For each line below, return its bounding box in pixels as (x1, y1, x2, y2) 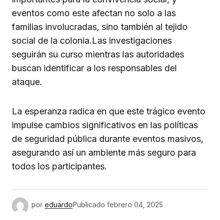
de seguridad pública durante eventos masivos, (12, 134, 203, 144)
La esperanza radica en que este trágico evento (12, 106, 205, 117)
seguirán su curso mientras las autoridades (12, 49, 184, 60)
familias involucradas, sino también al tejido (12, 22, 188, 32)
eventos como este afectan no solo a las (12, 8, 176, 19)
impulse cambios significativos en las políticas (12, 120, 198, 131)
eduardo (45, 200, 73, 209)
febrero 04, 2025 (107, 200, 163, 209)
